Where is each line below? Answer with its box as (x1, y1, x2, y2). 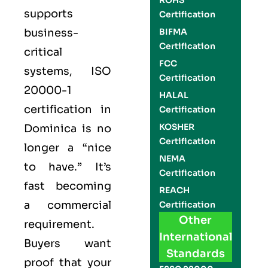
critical (24, 45, 62, 59)
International (159, 230, 232, 243)
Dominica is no (24, 122, 111, 135)
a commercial (24, 199, 111, 212)
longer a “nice (24, 141, 111, 154)
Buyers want (24, 237, 111, 250)
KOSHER (159, 121, 194, 132)
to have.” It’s (24, 160, 111, 173)
